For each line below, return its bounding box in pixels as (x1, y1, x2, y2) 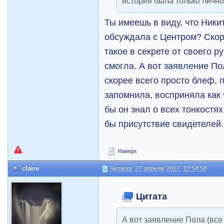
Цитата (133, 191, 167, 202)
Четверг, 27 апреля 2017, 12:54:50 (110, 165, 207, 172)
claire (22, 164, 39, 172)
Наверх (116, 148, 137, 154)
